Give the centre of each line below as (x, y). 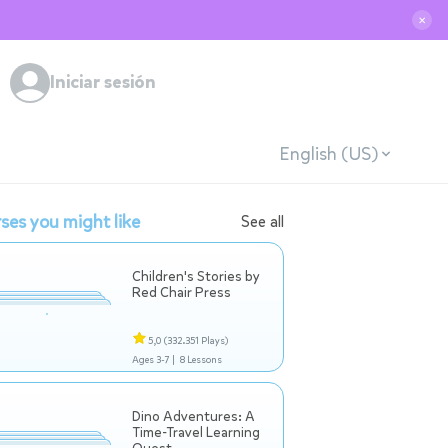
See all (262, 221)
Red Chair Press (181, 292)
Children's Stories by (196, 276)
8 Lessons (200, 359)
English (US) (328, 153)
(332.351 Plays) (196, 340)
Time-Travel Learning (196, 432)
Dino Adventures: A (193, 416)
